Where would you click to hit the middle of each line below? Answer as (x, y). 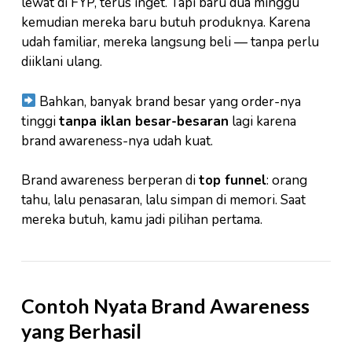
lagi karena (262, 121)
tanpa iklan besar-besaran (144, 121)
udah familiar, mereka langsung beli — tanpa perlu (170, 42)
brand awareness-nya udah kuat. (117, 141)
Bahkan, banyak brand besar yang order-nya (169, 101)
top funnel (233, 181)
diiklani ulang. (62, 62)
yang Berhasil (81, 331)
